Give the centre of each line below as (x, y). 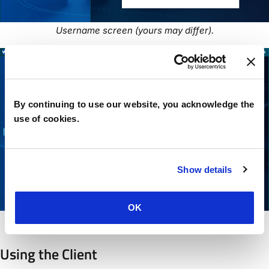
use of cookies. (47, 118)
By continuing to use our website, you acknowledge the (134, 104)
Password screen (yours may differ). (134, 219)
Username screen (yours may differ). (134, 30)
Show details (205, 169)
